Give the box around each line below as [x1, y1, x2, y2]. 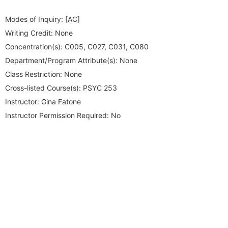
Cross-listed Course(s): [5, 83, 81, 92]
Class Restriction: [5, 70, 62, 78]
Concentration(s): [5, 42, 63, 51]
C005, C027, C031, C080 [63, 42, 149, 51]
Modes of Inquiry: [5, 15, 63, 23]
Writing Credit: [5, 28, 53, 37]
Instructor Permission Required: [5, 111, 109, 120]
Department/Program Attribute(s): [5, 56, 118, 65]
